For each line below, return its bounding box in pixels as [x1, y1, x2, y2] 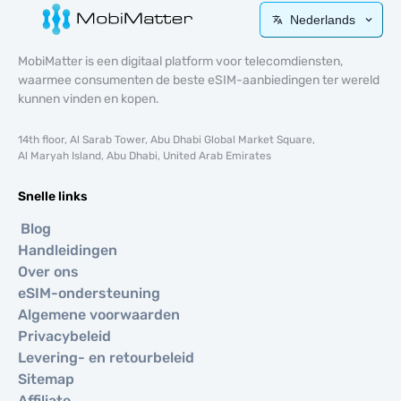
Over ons [18, 263, 79, 280]
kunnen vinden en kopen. [18, 91, 159, 107]
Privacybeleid [18, 328, 111, 345]
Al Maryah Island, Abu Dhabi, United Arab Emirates [18, 149, 271, 162]
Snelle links [18, 189, 88, 204]
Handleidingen [18, 242, 117, 259]
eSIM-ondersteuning [18, 285, 160, 302]
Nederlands [290, 12, 355, 27]
